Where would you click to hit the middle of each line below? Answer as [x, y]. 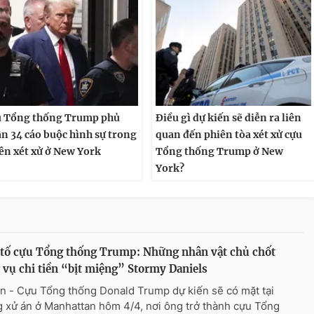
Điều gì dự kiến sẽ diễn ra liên [228, 118]
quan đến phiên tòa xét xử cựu [228, 135]
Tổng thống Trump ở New [219, 152]
